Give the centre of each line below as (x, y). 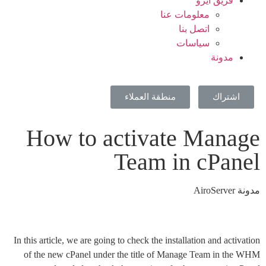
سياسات (193, 43)
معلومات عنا (185, 15)
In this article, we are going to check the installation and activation (137, 240)
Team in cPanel (187, 162)
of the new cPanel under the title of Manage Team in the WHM (142, 254)
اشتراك (226, 97)
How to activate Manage (143, 138)
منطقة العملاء (150, 97)
